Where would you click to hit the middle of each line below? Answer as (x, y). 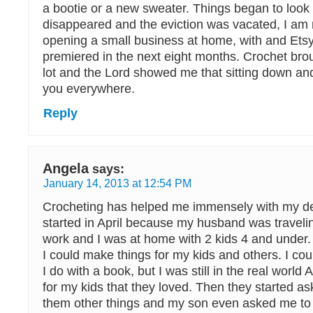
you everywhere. (89, 89)
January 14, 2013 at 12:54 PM (117, 183)
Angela (66, 168)
